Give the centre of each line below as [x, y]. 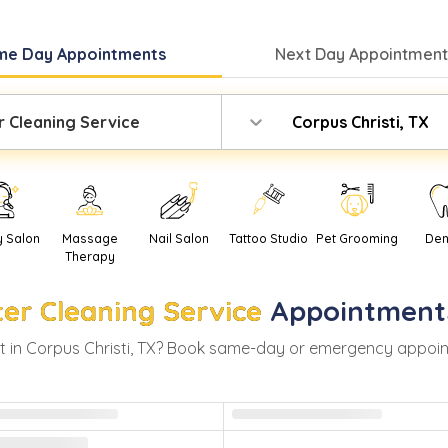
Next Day [311, 53]
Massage [89, 239]
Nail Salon [178, 239]
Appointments [111, 53]
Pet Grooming [357, 239]
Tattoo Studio [268, 239]
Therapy [89, 257]
